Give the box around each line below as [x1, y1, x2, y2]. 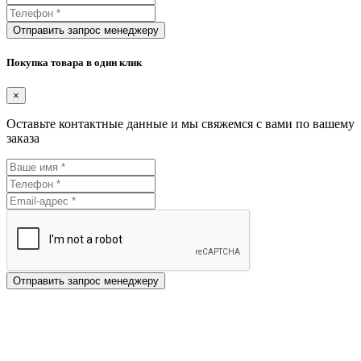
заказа [6, 131, 39, 145]
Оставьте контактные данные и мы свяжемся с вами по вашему [6, 116, 355, 131]
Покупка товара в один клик [6, 56, 142, 68]
